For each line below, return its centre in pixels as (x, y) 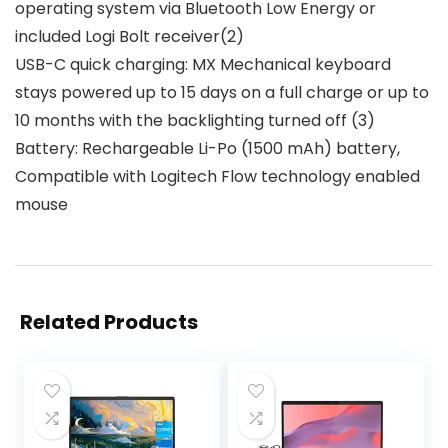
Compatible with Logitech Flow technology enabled (217, 177)
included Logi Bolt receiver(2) (129, 37)
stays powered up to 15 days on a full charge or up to (222, 93)
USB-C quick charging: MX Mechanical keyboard (203, 65)
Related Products (109, 322)
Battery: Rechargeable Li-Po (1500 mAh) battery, (207, 149)
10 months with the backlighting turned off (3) (195, 121)
